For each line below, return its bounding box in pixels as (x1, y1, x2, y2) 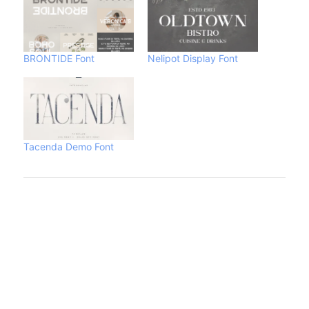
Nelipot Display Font (148, 52, 238, 64)
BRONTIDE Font (23, 52, 94, 64)
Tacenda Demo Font (23, 141, 114, 153)
